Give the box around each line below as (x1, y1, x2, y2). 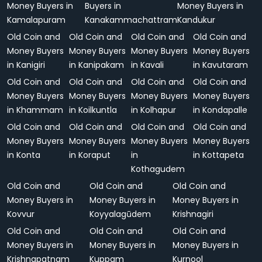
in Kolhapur (131, 104, 176, 116)
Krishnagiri (172, 208, 213, 220)
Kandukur (177, 14, 215, 26)
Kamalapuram (7, 14, 65, 26)
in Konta (7, 149, 40, 161)
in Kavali (131, 59, 164, 71)
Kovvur (7, 208, 35, 220)
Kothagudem (131, 163, 185, 175)
